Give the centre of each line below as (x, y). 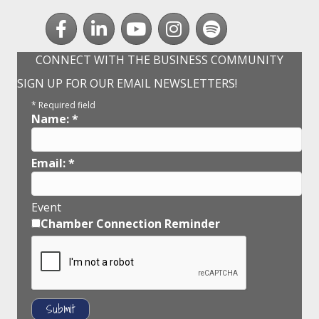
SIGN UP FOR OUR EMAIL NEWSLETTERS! (127, 84)
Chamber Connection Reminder (130, 224)
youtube (142, 20)
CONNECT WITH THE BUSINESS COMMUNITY (159, 60)
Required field (66, 105)
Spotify (214, 20)
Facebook (70, 20)
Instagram (185, 20)
